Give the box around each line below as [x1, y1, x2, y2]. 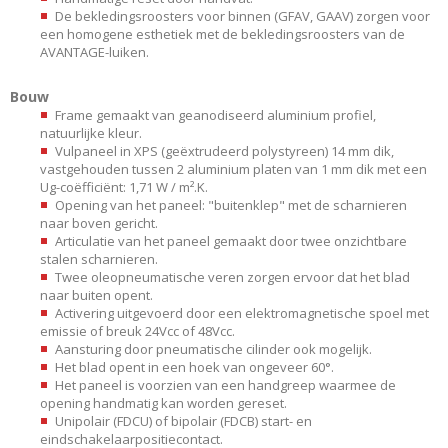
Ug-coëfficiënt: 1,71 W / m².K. [40, 177, 208, 196]
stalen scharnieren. [40, 249, 158, 268]
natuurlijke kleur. [40, 123, 142, 142]
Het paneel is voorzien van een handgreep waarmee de [55, 375, 396, 394]
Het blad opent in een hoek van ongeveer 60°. [55, 357, 334, 376]
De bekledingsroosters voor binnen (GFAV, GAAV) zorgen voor [55, 6, 430, 25]
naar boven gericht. [40, 213, 158, 232]
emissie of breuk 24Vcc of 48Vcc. [40, 321, 235, 340]
